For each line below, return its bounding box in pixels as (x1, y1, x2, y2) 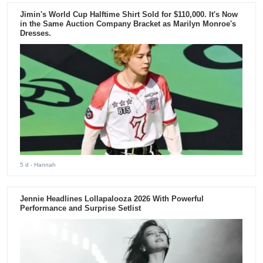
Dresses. (20, 29, 52, 38)
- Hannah (29, 161, 56, 168)
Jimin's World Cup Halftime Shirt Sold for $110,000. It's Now (20, 10, 238, 19)
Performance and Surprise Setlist (20, 204, 141, 213)
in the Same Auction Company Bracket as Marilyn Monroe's (20, 19, 237, 29)
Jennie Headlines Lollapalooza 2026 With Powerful (20, 194, 204, 204)
